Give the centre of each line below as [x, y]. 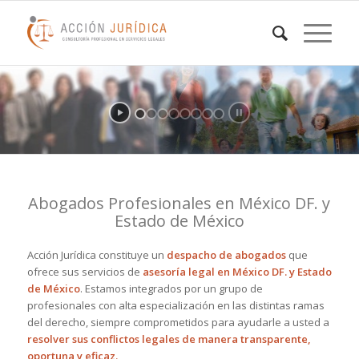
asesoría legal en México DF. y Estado [237, 272]
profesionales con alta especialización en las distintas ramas [175, 306]
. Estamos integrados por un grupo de [171, 289]
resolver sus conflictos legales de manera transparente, [169, 339]
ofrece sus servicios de [85, 272]
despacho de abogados [225, 255]
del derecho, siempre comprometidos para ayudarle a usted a [178, 323]
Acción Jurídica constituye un [95, 255]
